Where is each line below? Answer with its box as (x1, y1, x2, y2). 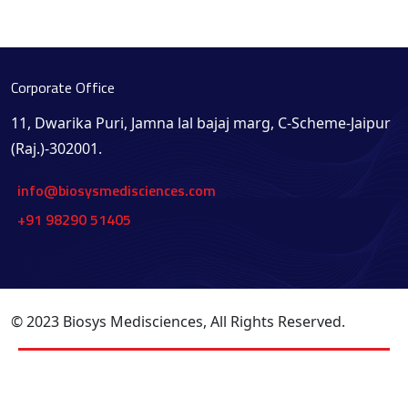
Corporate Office (11, 76, 115, 98)
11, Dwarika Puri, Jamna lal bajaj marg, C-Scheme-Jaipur (11, 113, 391, 133)
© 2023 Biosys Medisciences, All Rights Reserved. (11, 311, 345, 331)
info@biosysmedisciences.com (17, 179, 216, 201)
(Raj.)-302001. (11, 138, 102, 158)
